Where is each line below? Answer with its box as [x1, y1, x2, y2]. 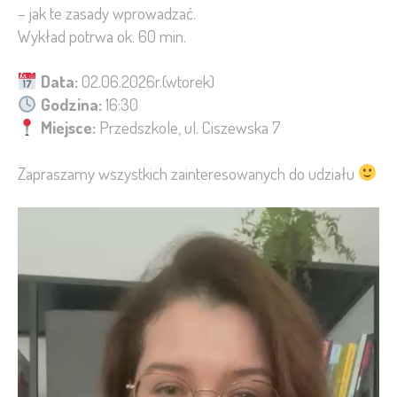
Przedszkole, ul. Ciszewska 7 [95, 116, 281, 139]
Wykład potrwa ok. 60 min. [18, 24, 186, 47]
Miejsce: [40, 116, 96, 139]
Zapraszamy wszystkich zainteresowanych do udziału [18, 161, 358, 184]
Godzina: [40, 93, 102, 116]
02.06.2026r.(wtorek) [77, 70, 214, 93]
